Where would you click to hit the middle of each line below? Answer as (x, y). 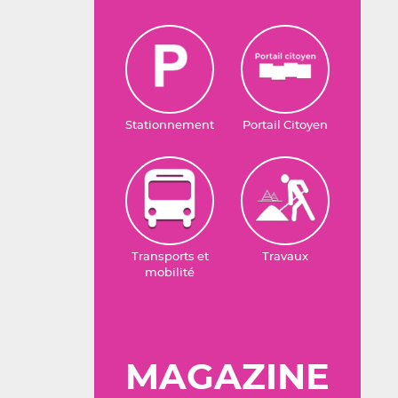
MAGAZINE (227, 378)
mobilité (170, 273)
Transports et (170, 257)
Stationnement (170, 126)
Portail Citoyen (285, 126)
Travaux (285, 257)
